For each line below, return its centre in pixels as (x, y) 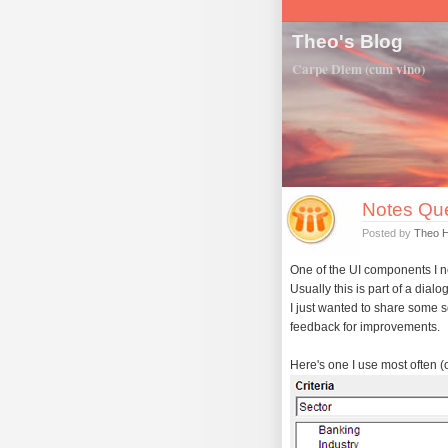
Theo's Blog (347, 41)
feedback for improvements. (365, 327)
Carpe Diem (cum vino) (358, 69)
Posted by (388, 233)
